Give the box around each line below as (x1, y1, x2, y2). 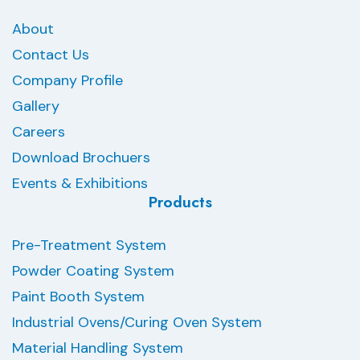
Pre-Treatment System (12, 235, 166, 256)
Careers (12, 122, 65, 142)
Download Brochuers (12, 148, 150, 168)
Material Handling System (12, 338, 183, 358)
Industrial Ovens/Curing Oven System (12, 313, 262, 333)
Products (148, 190, 212, 214)
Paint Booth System (12, 287, 145, 307)
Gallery (12, 96, 59, 117)
